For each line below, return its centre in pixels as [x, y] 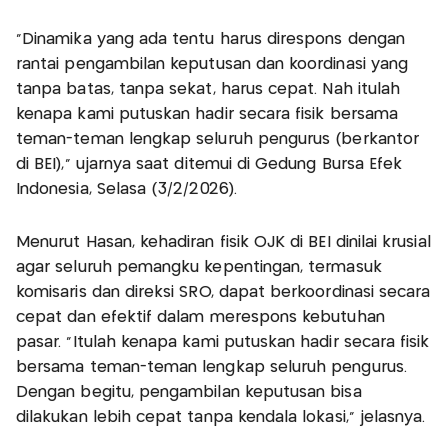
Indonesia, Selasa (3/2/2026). [126, 189]
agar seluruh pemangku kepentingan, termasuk [199, 267]
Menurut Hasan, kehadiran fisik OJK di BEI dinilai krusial [223, 242]
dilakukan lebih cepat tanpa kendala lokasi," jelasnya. [221, 417]
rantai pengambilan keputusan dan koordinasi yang [212, 64]
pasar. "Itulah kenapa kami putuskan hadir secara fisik [223, 342]
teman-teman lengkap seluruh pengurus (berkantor [218, 139]
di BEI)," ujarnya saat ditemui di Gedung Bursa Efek [209, 164]
